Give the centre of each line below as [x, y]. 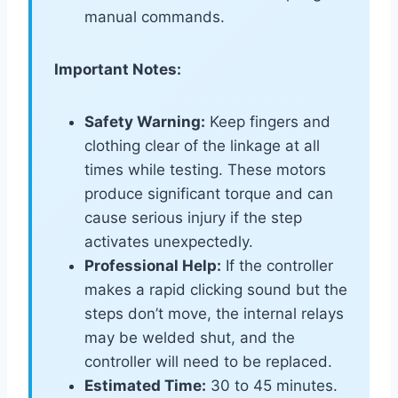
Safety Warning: [145, 122]
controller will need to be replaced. [208, 362]
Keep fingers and [268, 122]
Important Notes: [118, 70]
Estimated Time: [145, 386]
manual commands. [155, 17]
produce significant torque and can [209, 194]
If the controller [277, 266]
